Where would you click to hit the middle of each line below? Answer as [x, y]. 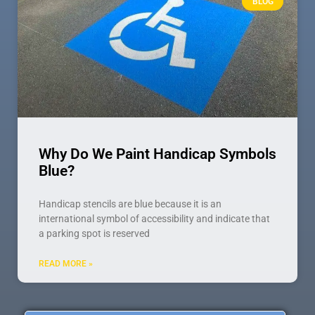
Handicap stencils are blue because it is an [130, 204]
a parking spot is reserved [94, 234]
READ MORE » [66, 264]
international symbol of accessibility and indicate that [154, 219]
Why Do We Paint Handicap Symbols [157, 154]
